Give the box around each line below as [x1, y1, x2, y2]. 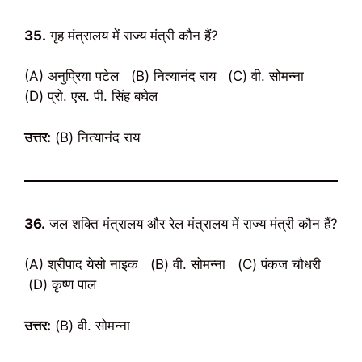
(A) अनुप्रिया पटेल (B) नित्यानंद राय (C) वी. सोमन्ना [24, 68, 316, 84]
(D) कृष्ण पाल [24, 276, 96, 293]
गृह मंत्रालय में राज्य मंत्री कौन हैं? [46, 27, 218, 44]
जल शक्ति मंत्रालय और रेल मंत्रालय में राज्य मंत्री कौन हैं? [45, 215, 338, 232]
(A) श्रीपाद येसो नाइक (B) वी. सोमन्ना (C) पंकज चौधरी [24, 256, 325, 272]
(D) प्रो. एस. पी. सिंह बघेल [24, 88, 158, 104]
